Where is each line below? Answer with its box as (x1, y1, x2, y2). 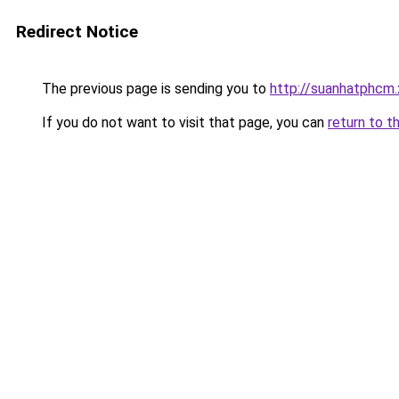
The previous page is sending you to (38, 80, 270, 97)
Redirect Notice (16, 21, 138, 42)
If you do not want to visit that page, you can (38, 114, 328, 131)
